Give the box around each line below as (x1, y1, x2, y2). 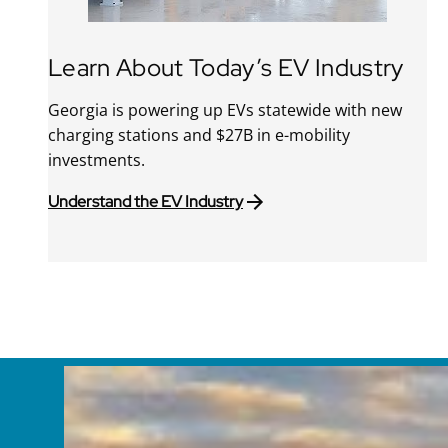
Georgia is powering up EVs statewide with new (48, 99, 403, 122)
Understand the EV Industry (48, 191, 244, 213)
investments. (48, 149, 146, 172)
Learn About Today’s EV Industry (48, 50, 404, 83)
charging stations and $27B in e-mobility (48, 124, 351, 147)
